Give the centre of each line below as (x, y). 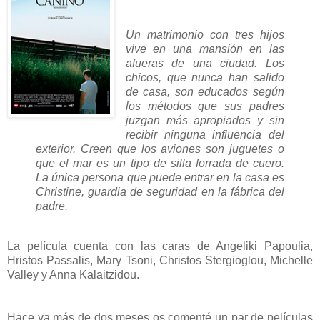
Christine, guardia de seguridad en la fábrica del (160, 192)
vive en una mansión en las (205, 49)
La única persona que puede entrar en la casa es (160, 178)
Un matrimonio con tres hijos (205, 35)
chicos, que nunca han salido (205, 78)
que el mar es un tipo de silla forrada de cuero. (160, 164)
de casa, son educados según (205, 92)
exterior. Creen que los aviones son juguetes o (160, 149)
